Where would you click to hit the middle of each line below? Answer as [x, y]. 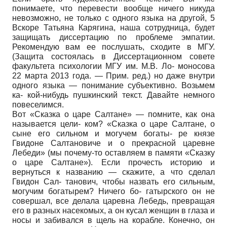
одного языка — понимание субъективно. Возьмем [113, 85]
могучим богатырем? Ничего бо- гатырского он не [113, 191]
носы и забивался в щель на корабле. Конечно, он [113, 220]
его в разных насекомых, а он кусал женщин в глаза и [113, 210]
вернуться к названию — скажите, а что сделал [113, 172]
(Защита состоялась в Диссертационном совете [113, 56]
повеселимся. [38, 104]
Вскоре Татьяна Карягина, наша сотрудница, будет [113, 27]
